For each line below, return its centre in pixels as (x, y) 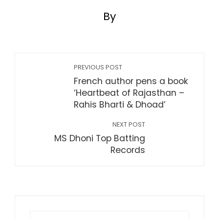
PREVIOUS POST (98, 67)
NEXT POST (129, 124)
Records (128, 150)
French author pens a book (131, 81)
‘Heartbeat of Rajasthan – (129, 93)
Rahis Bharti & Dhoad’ (120, 105)
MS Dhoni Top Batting (100, 138)
